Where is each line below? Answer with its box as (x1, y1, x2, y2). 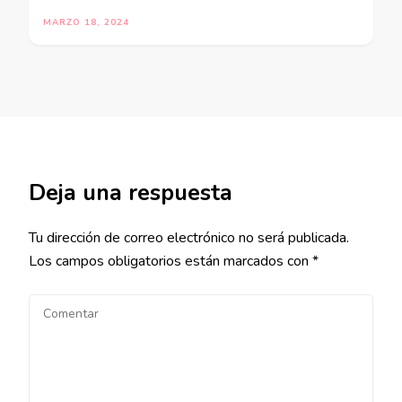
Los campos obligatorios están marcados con (29, 251, 312, 272)
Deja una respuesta (29, 178, 232, 209)
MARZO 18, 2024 (43, 16, 129, 30)
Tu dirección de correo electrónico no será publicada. (29, 228, 349, 249)
